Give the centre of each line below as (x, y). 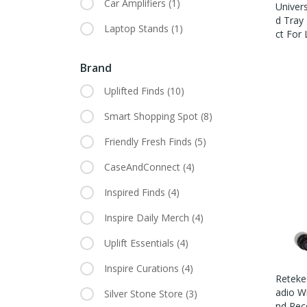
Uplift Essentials (140, 243)
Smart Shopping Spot (152, 116)
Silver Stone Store (145, 294)
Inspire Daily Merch (148, 218)
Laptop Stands (138, 29)
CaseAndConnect (144, 167)
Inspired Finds (136, 193)
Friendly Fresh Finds (149, 142)
